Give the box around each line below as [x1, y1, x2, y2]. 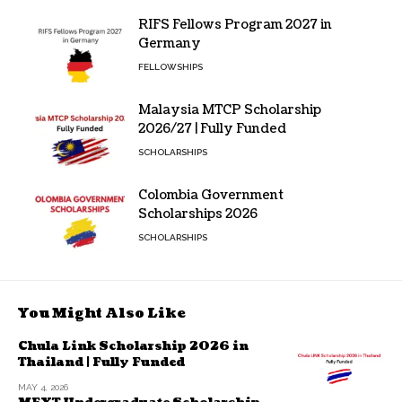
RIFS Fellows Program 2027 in [138, 16, 332, 34]
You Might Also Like [18, 304, 186, 324]
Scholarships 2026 [138, 205, 258, 223]
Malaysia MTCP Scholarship [138, 101, 321, 119]
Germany [138, 35, 201, 53]
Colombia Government [138, 187, 284, 205]
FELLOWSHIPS [138, 62, 203, 73]
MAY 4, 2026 [18, 382, 68, 393]
